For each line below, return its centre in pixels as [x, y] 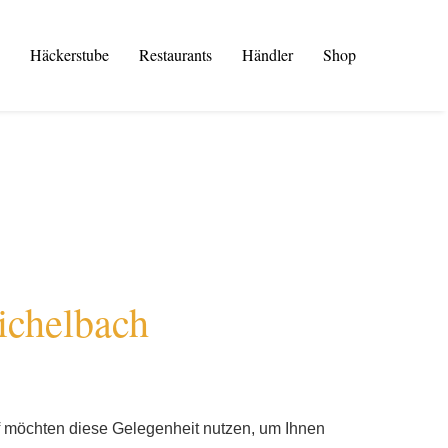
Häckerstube [69, 54]
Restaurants [175, 54]
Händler [267, 54]
